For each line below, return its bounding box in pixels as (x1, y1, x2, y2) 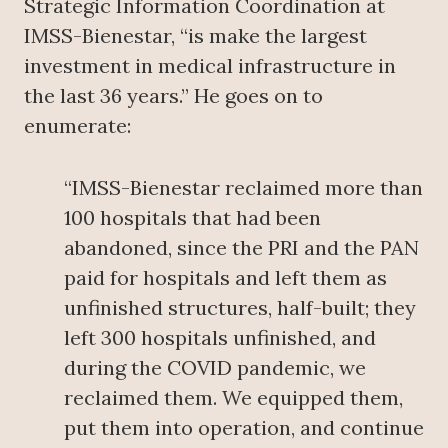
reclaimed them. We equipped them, (64, 384, 403, 410)
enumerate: (24, 112, 131, 138)
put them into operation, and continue (64, 414, 424, 440)
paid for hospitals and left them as (64, 264, 387, 290)
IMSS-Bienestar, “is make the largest (24, 22, 367, 48)
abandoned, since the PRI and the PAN (64, 234, 419, 260)
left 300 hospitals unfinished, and (64, 324, 376, 350)
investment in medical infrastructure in (24, 52, 396, 78)
